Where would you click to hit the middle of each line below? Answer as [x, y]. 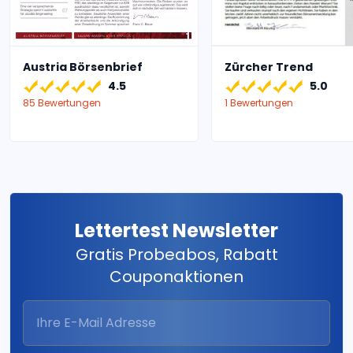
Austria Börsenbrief [83, 67]
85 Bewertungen [62, 102]
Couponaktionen [176, 276]
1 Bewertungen [259, 102]
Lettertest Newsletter [176, 230]
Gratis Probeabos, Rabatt [176, 254]
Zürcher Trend [269, 67]
